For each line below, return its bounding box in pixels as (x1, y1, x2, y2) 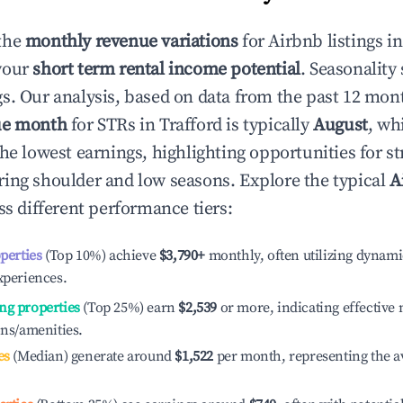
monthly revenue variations (24, 31, 238, 53)
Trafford (159, 114, 222, 137)
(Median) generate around (9, 347, 172, 365)
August (313, 114, 368, 137)
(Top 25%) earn (79, 299, 175, 317)
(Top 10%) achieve (41, 246, 157, 264)
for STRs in (67, 114, 160, 137)
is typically (221, 114, 314, 137)
